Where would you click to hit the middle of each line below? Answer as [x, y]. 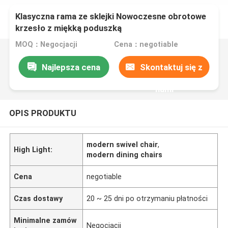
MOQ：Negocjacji [47, 45]
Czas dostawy [38, 198]
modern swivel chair [122, 144]
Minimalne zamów [46, 220]
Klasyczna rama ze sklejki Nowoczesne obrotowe [111, 17]
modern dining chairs [125, 154]
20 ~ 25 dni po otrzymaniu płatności [147, 198]
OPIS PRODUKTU [42, 113]
